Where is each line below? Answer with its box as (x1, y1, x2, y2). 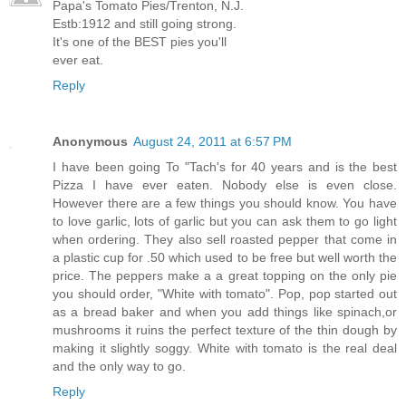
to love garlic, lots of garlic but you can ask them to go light (53, 213, 397, 228)
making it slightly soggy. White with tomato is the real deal (53, 340, 397, 355)
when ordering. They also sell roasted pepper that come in (53, 231, 397, 246)
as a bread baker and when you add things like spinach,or (53, 304, 397, 319)
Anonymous (53, 133, 128, 149)
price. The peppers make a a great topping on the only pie (53, 267, 397, 283)
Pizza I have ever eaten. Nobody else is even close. (53, 177, 397, 192)
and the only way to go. (53, 358, 186, 373)
